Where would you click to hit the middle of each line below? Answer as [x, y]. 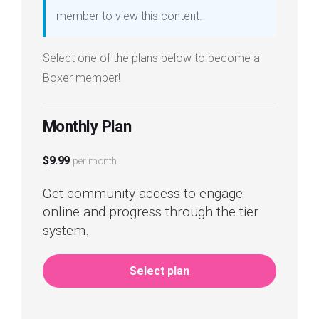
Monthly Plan [87, 126]
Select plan [159, 271]
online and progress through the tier [151, 212]
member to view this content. [129, 16]
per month [95, 161]
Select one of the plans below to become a [151, 58]
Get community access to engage [143, 193]
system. [66, 230]
